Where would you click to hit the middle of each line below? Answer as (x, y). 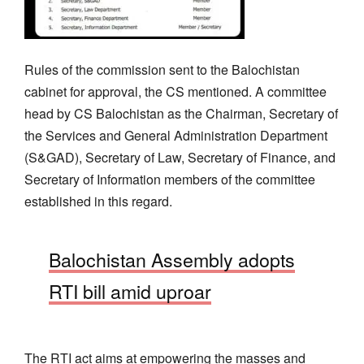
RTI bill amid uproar (130, 290)
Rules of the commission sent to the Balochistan (162, 69)
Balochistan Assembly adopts (172, 259)
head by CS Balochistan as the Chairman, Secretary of (181, 113)
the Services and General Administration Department (176, 135)
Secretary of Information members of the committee (170, 179)
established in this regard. (98, 201)
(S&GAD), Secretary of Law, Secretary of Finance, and (180, 157)
